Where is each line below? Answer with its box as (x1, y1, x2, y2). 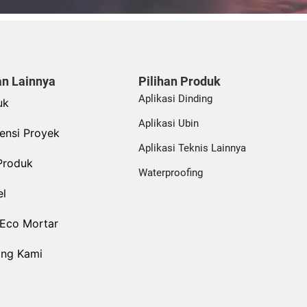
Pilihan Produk (138, 74, 221, 89)
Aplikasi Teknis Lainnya (138, 142, 246, 155)
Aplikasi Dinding (138, 93, 212, 106)
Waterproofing (138, 167, 203, 180)
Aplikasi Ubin (138, 117, 199, 130)
